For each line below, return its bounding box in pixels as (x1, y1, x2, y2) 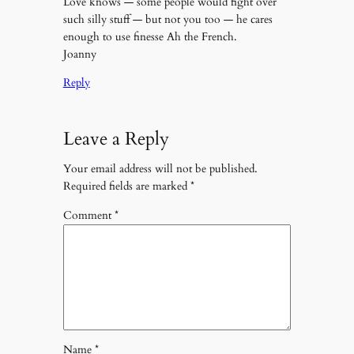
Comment (62, 207, 115, 223)
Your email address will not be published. (62, 161, 258, 177)
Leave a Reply (62, 126, 169, 151)
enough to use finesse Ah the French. (62, 28, 237, 44)
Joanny (62, 46, 96, 62)
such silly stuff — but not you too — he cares (62, 11, 273, 27)
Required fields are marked (62, 179, 190, 194)
